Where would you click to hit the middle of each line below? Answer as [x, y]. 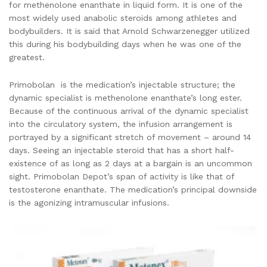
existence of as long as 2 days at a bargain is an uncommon [131, 164]
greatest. [27, 58]
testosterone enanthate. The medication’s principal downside [133, 190]
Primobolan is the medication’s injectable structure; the [122, 85]
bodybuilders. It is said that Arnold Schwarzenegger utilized [129, 31]
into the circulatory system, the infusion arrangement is [121, 124]
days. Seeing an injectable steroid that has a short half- [122, 150]
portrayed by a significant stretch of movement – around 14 [130, 137]
